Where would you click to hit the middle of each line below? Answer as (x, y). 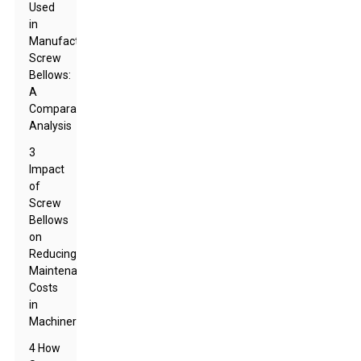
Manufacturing (67, 41)
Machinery (56, 322)
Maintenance (63, 271)
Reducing (53, 254)
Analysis (51, 126)
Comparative (62, 109)
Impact (47, 169)
